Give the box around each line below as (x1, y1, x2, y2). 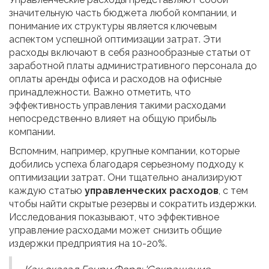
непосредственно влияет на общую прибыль (9, 113, 216, 125)
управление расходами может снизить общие (9, 225, 222, 237)
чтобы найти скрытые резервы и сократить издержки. (9, 198, 256, 210)
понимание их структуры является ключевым (9, 20, 217, 32)
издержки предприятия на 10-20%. (9, 238, 167, 250)
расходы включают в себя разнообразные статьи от (9, 47, 251, 59)
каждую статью (9, 185, 85, 197)
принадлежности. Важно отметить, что (9, 86, 191, 98)
